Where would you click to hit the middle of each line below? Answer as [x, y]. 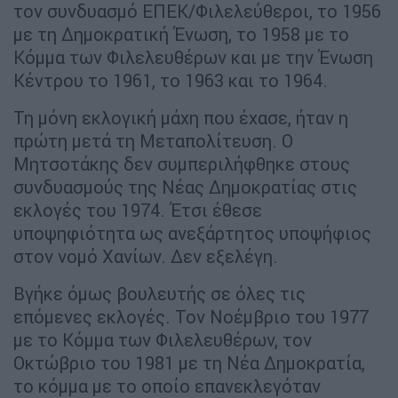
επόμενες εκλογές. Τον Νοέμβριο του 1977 [191, 317]
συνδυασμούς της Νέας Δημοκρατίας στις [185, 187]
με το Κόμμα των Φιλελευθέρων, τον [163, 340]
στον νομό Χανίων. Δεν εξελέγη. [146, 257]
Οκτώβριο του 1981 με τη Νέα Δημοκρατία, [189, 363]
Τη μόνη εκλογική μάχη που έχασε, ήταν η [181, 118]
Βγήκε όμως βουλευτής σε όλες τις [159, 294]
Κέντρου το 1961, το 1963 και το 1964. [171, 81]
